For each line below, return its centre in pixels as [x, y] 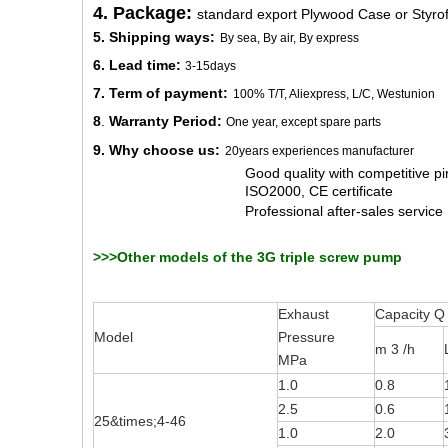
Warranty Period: [167, 121]
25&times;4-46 [140, 421]
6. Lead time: [139, 65]
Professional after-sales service [344, 211]
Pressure [306, 337]
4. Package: [145, 13]
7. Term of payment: [160, 93]
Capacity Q [410, 314]
